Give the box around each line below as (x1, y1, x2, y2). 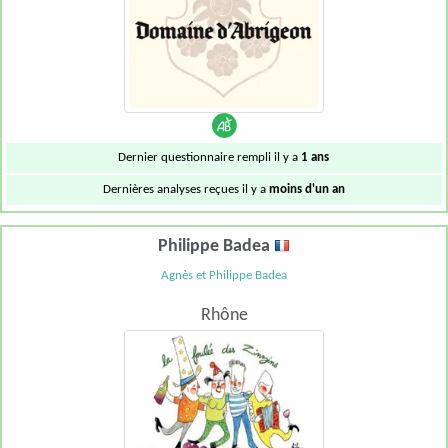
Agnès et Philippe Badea (161, 268, 287, 282)
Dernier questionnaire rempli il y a (118, 151, 302, 165)
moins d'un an (268, 183, 345, 197)
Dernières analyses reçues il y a (102, 183, 269, 197)
